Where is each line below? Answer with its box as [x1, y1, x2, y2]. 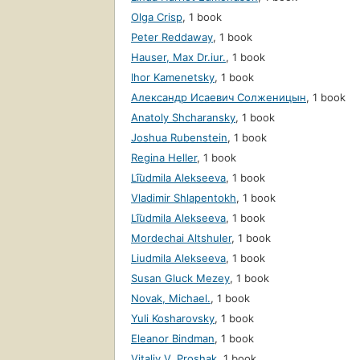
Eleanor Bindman [131, 332, 215, 346]
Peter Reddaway [131, 31, 213, 44]
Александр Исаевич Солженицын [131, 91, 306, 104]
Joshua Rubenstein [131, 131, 227, 145]
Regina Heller [131, 151, 197, 165]
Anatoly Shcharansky [131, 111, 235, 125]
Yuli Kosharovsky [131, 312, 215, 325]
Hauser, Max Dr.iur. [131, 51, 226, 64]
